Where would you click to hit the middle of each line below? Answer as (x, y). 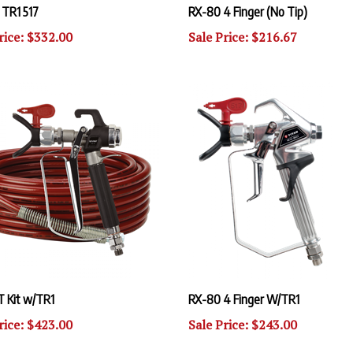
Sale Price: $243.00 (243, 310)
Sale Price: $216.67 (243, 23)
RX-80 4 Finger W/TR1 (244, 285)
